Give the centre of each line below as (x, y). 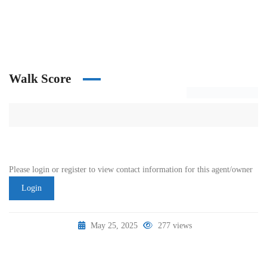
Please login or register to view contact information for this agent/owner (131, 170)
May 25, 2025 (114, 226)
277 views (174, 226)
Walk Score (40, 79)
